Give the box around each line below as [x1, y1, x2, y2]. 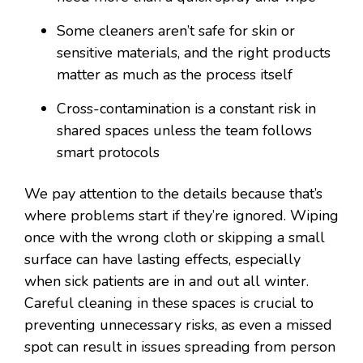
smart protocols [57, 143, 160, 163]
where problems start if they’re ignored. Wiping [24, 206, 339, 226]
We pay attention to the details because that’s [24, 184, 322, 204]
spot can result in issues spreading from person [24, 337, 335, 357]
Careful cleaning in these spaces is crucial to [24, 293, 314, 314]
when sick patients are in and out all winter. [24, 271, 309, 292]
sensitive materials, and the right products [57, 43, 331, 63]
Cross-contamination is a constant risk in [57, 99, 316, 119]
